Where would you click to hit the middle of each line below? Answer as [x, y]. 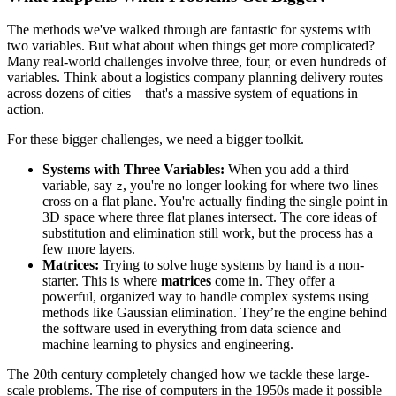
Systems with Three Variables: [133, 170]
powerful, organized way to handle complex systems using [206, 297]
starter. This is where [102, 281]
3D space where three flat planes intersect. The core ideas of [209, 217]
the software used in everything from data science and [192, 329]
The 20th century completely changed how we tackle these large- [188, 375]
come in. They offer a [273, 281]
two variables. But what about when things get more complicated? [191, 46]
